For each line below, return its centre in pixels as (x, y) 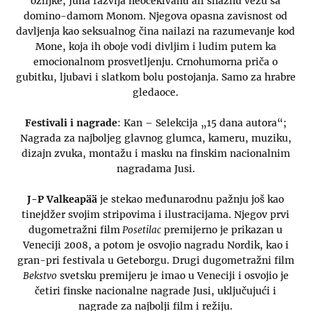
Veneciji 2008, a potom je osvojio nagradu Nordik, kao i (155, 245)
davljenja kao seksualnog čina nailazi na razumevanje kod (155, 31)
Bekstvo (40, 276)
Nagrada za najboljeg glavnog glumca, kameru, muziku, (155, 138)
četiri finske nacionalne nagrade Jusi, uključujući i (155, 291)
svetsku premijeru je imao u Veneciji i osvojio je (173, 276)
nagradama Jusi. (155, 168)
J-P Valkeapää (62, 200)
